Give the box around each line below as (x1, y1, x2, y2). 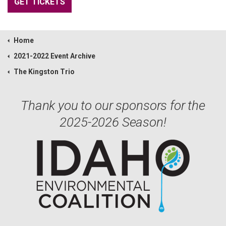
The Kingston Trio (14, 68, 75, 76)
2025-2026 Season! (60, 115, 166, 130)
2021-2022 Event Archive (14, 52, 95, 61)
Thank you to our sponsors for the (20, 98, 206, 114)
